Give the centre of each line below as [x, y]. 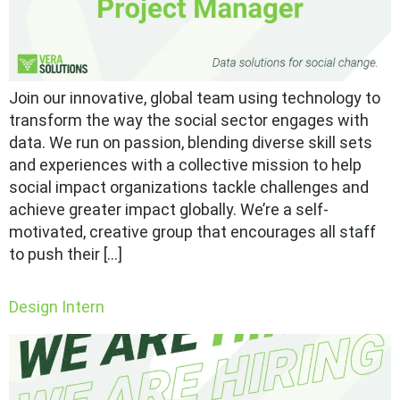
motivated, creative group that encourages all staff [192, 232]
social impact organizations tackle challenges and [189, 187]
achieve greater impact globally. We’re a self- [169, 210]
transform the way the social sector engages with [189, 121]
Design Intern [57, 307]
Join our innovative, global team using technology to [195, 98]
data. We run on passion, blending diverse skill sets [191, 143]
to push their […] [66, 254]
